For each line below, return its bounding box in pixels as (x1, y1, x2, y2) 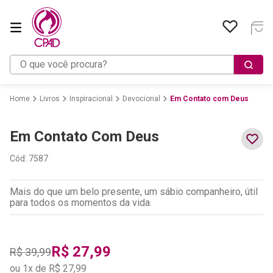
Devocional (122, 94, 160, 104)
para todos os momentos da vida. (10, 197, 152, 209)
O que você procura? (9, 54, 96, 66)
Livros (40, 94, 60, 104)
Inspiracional (69, 94, 113, 104)
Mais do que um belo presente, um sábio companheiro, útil (10, 186, 258, 198)
